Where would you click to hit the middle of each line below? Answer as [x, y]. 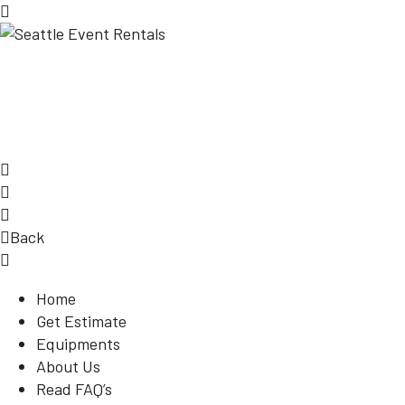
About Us [68, 366]
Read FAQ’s [74, 389]
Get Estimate [81, 321]
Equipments [78, 344]
